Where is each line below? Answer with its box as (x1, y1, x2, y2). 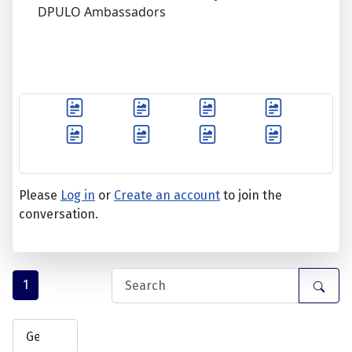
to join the (220, 188, 282, 203)
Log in (60, 188, 95, 203)
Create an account (114, 188, 220, 203)
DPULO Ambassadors (38, 3, 166, 21)
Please (19, 188, 60, 203)
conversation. (19, 207, 98, 222)
